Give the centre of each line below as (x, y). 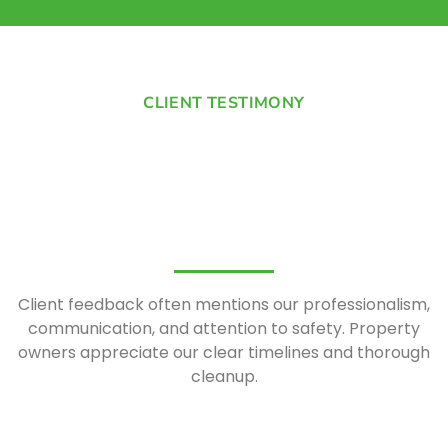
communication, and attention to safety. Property (224, 328)
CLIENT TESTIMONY (224, 102)
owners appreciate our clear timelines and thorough (224, 352)
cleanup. (224, 376)
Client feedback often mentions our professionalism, (224, 304)
